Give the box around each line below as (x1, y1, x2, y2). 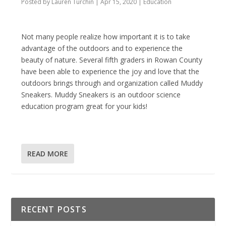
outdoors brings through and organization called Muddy (21, 78, 203, 88)
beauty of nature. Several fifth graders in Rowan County (21, 55, 203, 65)
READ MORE (27, 148, 69, 158)
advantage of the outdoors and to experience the (21, 43, 183, 53)
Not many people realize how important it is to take (21, 32, 191, 42)
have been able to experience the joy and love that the (21, 67, 200, 77)
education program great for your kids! (21, 101, 148, 111)
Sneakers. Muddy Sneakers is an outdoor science (21, 90, 181, 100)
